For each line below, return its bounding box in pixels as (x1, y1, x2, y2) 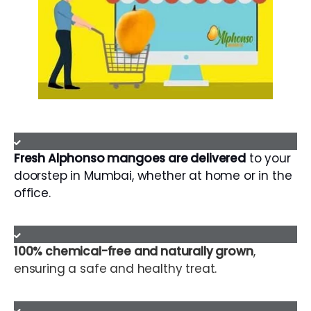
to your (249, 149, 291, 167)
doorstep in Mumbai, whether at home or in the (14, 167, 292, 184)
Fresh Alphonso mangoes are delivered (14, 149, 246, 167)
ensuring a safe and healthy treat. (14, 260, 217, 277)
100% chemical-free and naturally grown (14, 242, 253, 260)
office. (14, 184, 51, 201)
